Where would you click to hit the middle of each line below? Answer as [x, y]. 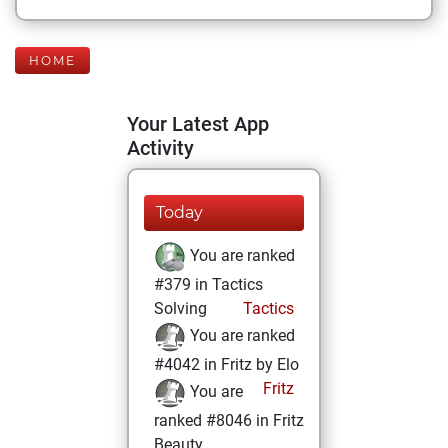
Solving [180, 308]
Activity [160, 148]
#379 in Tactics [208, 284]
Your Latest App [198, 124]
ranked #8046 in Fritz [229, 420]
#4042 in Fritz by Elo [226, 364]
